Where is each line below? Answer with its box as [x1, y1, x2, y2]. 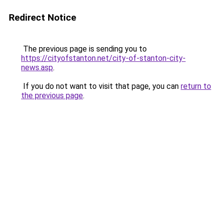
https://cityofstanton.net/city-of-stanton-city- [21, 54, 186, 63]
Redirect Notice [9, 12, 76, 23]
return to [181, 82, 211, 91]
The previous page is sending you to [21, 44, 147, 54]
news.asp [21, 63, 53, 72]
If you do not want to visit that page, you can [21, 82, 181, 91]
